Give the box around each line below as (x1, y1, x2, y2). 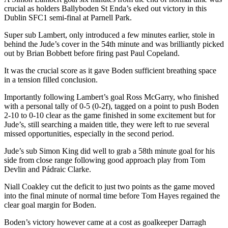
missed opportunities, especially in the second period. (4, 129, 174, 138)
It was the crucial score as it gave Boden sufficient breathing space (4, 66, 216, 75)
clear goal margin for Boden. (4, 200, 96, 209)
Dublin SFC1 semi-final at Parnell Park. (4, 13, 132, 22)
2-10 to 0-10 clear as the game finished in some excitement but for (4, 110, 215, 120)
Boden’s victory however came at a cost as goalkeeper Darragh (4, 217, 206, 226)
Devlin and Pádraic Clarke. (4, 164, 91, 174)
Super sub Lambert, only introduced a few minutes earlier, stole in (4, 30, 215, 39)
